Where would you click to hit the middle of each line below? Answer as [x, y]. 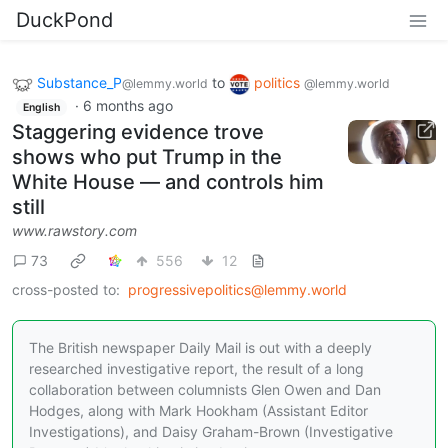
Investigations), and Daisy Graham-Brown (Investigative [211, 432]
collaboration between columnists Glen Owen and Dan [205, 390]
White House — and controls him [168, 182]
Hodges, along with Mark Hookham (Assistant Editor [198, 411]
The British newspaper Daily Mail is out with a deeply [200, 348]
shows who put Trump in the [147, 157]
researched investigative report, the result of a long [196, 369]
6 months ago [127, 105]
